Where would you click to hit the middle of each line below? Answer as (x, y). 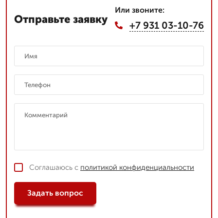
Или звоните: (140, 10)
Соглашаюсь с (55, 167)
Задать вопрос (55, 193)
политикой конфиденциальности (137, 167)
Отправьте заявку (61, 19)
